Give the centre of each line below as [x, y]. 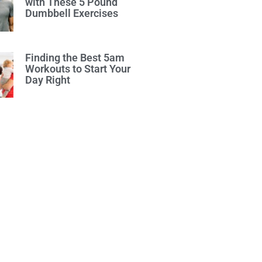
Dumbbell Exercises [71, 13]
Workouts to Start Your [77, 68]
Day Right [47, 80]
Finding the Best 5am [75, 57]
